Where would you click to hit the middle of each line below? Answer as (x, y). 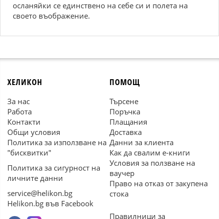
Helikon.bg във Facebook (50, 203)
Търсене (124, 101)
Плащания (128, 122)
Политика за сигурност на (54, 168)
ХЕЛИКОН (25, 82)
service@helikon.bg (40, 193)
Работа (20, 111)
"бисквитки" (29, 153)
